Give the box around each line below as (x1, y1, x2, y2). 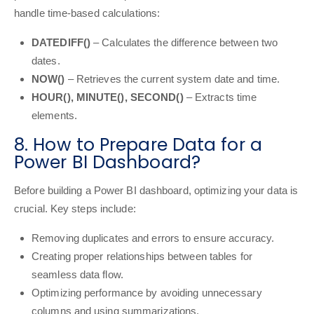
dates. (32, 55, 60, 67)
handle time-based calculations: (14, 7, 161, 19)
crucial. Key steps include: (14, 203, 136, 214)
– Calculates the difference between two (90, 36, 278, 48)
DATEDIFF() (32, 36, 90, 48)
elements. (32, 109, 77, 121)
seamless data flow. (32, 268, 123, 280)
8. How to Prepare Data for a (14, 132, 262, 157)
